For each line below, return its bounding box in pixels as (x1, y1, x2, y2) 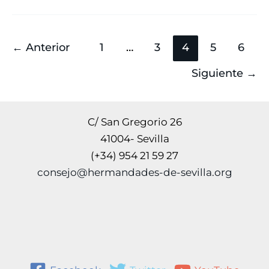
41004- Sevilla (100, 133, 169, 145)
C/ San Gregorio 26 (87, 116, 182, 128)
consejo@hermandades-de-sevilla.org (37, 166, 232, 179)
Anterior (23, 40, 70, 55)
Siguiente (192, 65, 246, 80)
